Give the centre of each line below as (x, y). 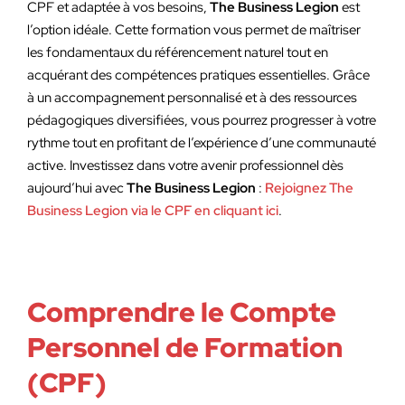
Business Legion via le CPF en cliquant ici (153, 211)
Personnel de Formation (185, 347)
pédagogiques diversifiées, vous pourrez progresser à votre (202, 120)
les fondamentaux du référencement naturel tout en (178, 52)
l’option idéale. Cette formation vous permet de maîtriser (194, 30)
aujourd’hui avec (77, 188)
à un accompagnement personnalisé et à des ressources (192, 98)
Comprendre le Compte (182, 312)
